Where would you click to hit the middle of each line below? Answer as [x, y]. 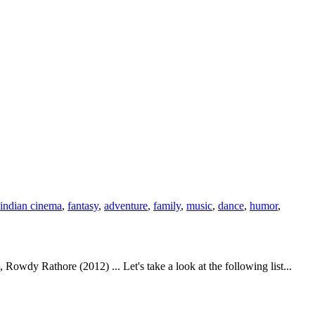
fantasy [83, 206]
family [167, 206]
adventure [126, 206]
